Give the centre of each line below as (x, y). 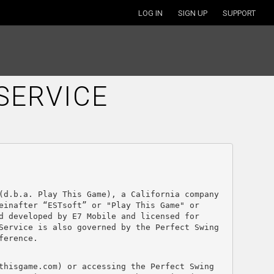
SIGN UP (193, 13)
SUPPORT (239, 13)
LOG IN (150, 13)
